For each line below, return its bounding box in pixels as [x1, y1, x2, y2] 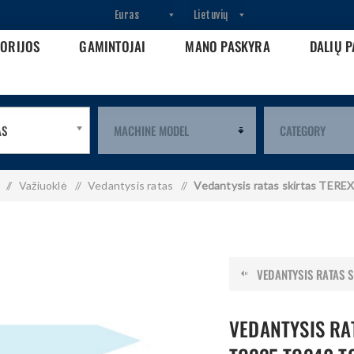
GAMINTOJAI [79, 36, 146, 56]
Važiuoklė [18, 179, 67, 192]
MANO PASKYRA [185, 36, 270, 56]
